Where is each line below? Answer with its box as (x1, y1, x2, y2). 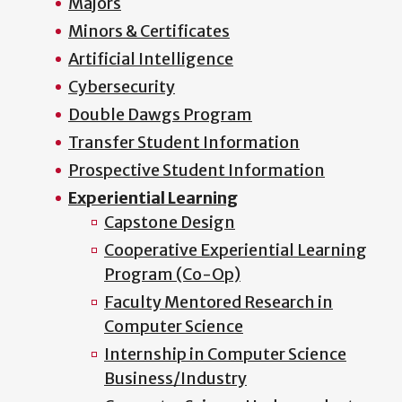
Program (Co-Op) (104, 263, 240, 284)
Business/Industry (104, 367, 247, 389)
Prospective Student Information (68, 159, 325, 180)
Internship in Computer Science (104, 343, 346, 364)
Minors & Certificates (68, 20, 230, 41)
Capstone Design (104, 211, 235, 232)
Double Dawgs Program (68, 103, 252, 125)
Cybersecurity (68, 75, 175, 97)
